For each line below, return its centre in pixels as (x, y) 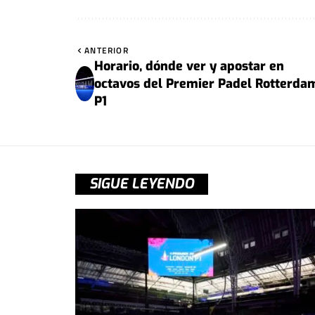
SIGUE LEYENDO (142, 184)
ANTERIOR (107, 50)
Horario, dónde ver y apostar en (189, 66)
